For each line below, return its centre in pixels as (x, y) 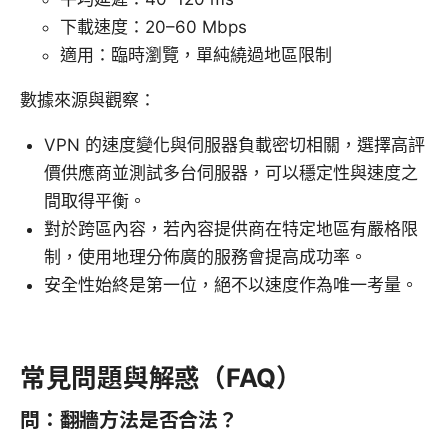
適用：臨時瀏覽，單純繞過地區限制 (196, 55)
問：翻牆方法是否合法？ (129, 420)
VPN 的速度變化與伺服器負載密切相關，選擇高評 (234, 145)
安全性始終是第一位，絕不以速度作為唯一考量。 (231, 285)
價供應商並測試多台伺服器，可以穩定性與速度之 (231, 173)
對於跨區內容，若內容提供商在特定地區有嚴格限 (231, 229)
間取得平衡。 (95, 201)
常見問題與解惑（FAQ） (161, 378)
